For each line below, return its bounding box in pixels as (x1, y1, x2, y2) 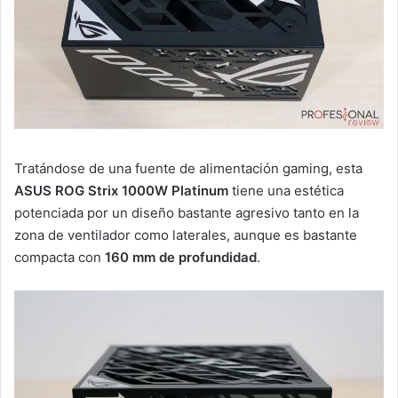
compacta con (14, 248, 105, 266)
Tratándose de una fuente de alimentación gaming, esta (14, 159, 362, 177)
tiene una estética (228, 181, 344, 199)
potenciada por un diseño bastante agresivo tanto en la (14, 203, 359, 221)
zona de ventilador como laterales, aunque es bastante (14, 226, 357, 243)
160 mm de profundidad (105, 248, 257, 266)
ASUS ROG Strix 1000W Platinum (14, 181, 228, 199)
